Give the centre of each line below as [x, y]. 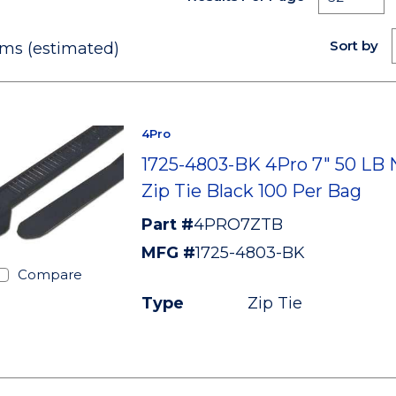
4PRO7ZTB [238, 225]
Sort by [354, 46]
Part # [167, 225]
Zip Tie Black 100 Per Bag [251, 191]
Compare [49, 275]
